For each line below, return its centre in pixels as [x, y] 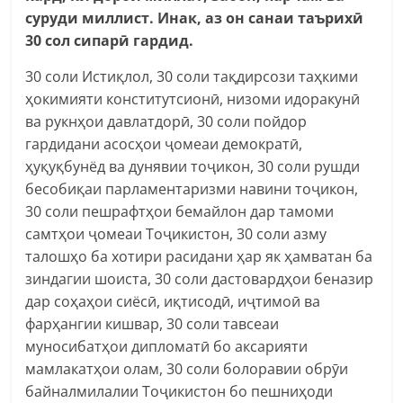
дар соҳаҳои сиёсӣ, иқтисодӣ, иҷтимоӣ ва [173, 301]
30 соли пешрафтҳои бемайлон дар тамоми [180, 211]
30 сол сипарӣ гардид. [110, 40]
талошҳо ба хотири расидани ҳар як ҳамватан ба [199, 256]
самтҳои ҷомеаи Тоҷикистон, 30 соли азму [176, 233]
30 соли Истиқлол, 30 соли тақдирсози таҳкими [192, 76]
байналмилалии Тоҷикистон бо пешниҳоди [179, 391]
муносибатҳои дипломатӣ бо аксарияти [167, 346]
